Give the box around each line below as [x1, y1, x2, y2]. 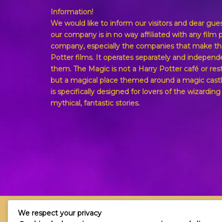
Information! [51, 7, 93, 17]
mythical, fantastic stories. [51, 99, 140, 108]
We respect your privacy [18, 208, 102, 218]
